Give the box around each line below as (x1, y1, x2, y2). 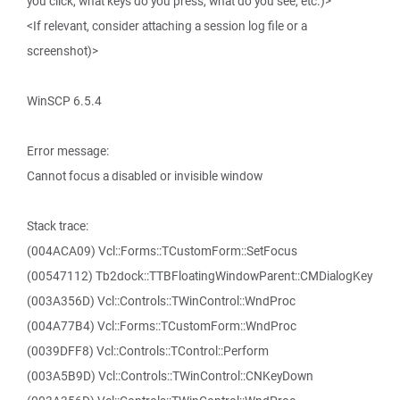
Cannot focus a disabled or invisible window (27, 168, 262, 184)
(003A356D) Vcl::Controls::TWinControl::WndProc (27, 293, 296, 309)
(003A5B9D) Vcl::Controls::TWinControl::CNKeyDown (27, 368, 313, 384)
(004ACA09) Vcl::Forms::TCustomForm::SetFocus (27, 243, 297, 259)
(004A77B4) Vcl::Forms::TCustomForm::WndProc (27, 318, 296, 334)
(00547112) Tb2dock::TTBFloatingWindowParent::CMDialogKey (27, 268, 372, 284)
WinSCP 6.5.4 (27, 93, 102, 109)
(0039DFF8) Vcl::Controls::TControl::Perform (27, 343, 269, 359)
